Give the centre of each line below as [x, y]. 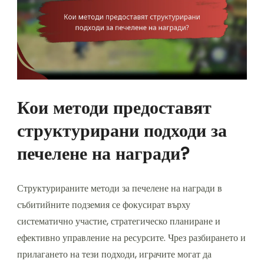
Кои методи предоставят [114, 108]
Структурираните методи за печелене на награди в [120, 188]
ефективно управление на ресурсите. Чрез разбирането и [131, 237]
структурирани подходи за [122, 131]
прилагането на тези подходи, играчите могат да [114, 254]
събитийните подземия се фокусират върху [104, 204]
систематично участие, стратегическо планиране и [119, 221]
